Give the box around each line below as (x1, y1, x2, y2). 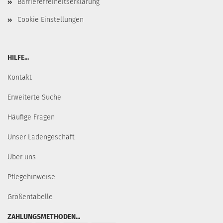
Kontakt (7, 73, 32, 82)
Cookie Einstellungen (17, 15, 84, 24)
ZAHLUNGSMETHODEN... (7, 213, 80, 221)
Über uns (7, 153, 36, 161)
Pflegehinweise (7, 173, 55, 181)
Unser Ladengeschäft (7, 133, 75, 141)
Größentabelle (7, 193, 53, 201)
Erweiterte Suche (7, 93, 61, 102)
